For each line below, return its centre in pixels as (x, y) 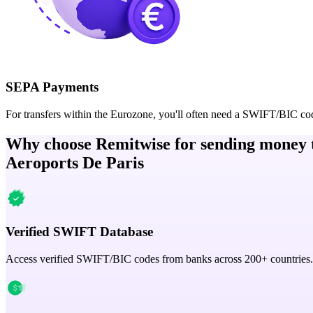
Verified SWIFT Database (79, 232)
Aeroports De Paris (75, 162)
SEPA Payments (52, 87)
